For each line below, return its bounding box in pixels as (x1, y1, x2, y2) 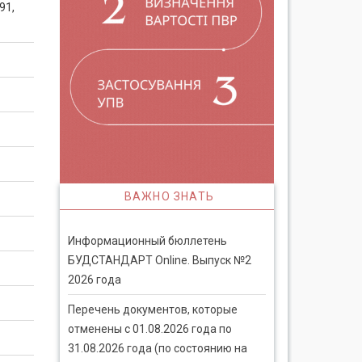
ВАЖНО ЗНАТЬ (124, 189, 214, 203)
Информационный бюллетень (67, 234, 227, 247)
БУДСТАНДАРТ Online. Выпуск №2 (67, 253, 251, 267)
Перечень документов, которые (67, 302, 238, 316)
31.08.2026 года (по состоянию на (67, 341, 247, 355)
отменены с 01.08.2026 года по (67, 322, 232, 335)
